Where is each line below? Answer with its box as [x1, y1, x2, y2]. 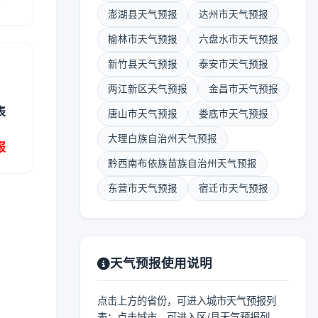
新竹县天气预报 [108, 58, 177, 70]
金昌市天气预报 [209, 83, 278, 94]
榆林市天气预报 [108, 33, 177, 45]
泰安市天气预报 [199, 58, 268, 70]
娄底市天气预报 [199, 108, 268, 119]
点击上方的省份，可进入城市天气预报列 [97, 295, 276, 307]
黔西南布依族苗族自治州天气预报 [108, 158, 257, 169]
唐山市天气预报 [108, 108, 177, 119]
